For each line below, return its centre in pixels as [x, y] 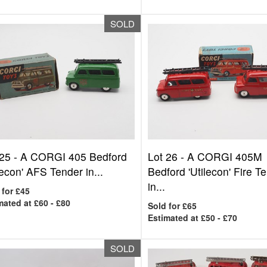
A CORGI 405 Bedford [73, 156]
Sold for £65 [173, 206]
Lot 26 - [168, 156]
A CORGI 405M [225, 156]
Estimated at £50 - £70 [193, 218]
